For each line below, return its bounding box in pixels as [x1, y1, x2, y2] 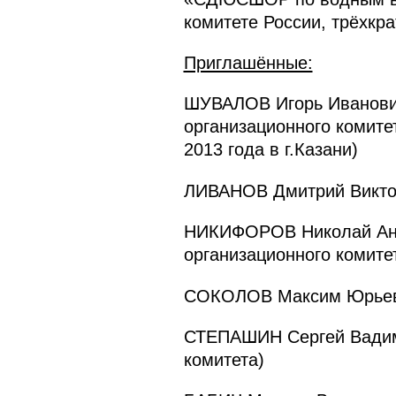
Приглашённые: [183, 52, 313, 72]
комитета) [183, 349, 264, 369]
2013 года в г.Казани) [183, 140, 358, 160]
